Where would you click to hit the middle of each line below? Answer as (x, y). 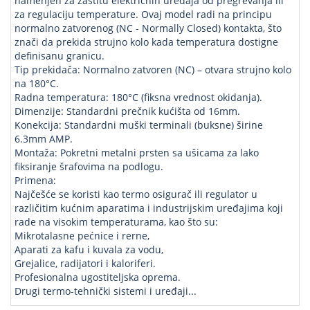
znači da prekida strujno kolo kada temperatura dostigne (146, 42)
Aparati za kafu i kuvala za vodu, (89, 249)
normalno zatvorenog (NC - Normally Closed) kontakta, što (148, 28)
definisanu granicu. (60, 56)
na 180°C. (37, 83)
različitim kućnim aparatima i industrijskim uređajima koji (149, 208)
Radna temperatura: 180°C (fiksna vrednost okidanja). (138, 97)
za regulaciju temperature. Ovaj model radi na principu (143, 14)
